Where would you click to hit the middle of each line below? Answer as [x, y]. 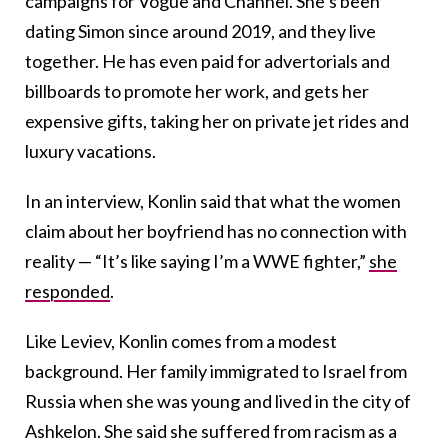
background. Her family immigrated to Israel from [216, 370]
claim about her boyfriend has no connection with [216, 230]
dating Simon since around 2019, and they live [200, 30]
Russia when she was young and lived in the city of [218, 400]
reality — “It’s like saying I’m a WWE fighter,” [197, 260]
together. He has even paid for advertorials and [207, 60]
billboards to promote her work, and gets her [197, 90]
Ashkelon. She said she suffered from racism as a [211, 430]
